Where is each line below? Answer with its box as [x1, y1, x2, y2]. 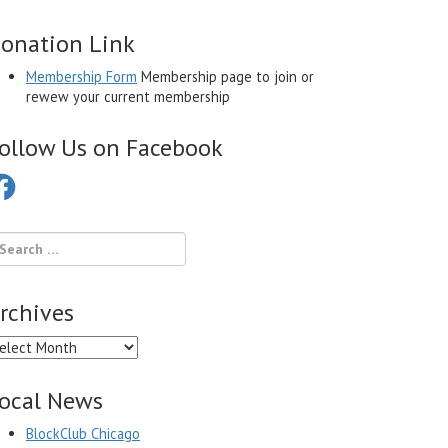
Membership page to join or [137, 66, 314, 86]
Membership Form [26, 66, 137, 86]
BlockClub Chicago [26, 423, 140, 443]
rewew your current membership [26, 86, 230, 106]
